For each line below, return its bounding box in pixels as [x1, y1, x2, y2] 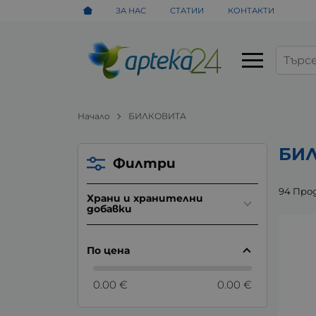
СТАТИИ [170, 5, 205, 16]
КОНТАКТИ [227, 5, 274, 16]
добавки [86, 202, 132, 216]
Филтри [113, 154, 176, 171]
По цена [86, 243, 130, 257]
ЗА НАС [116, 5, 147, 16]
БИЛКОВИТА [128, 110, 187, 121]
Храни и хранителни [86, 192, 203, 205]
